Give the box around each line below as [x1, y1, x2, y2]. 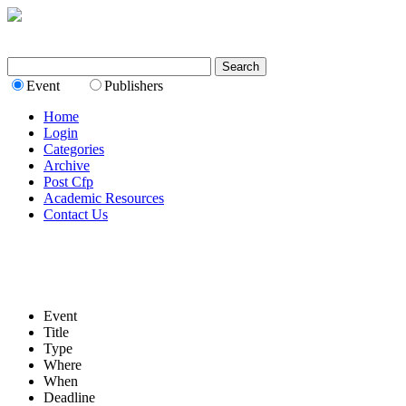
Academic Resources [43, 190, 164, 207]
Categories [43, 141, 104, 158]
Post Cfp [43, 174, 93, 190]
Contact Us [43, 207, 108, 223]
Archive [43, 158, 90, 174]
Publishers [104, 78, 163, 94]
